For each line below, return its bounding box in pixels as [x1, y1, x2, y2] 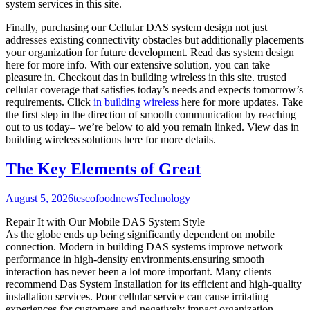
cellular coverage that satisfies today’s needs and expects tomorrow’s [6, 83, 303, 95]
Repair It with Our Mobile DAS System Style [6, 215, 205, 228]
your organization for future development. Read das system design [6, 46, 294, 58]
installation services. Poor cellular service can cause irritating [6, 290, 268, 302]
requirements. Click [6, 95, 93, 108]
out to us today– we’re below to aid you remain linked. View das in [6, 120, 299, 133]
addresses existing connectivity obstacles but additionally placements [6, 33, 304, 46]
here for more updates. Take [179, 95, 303, 108]
